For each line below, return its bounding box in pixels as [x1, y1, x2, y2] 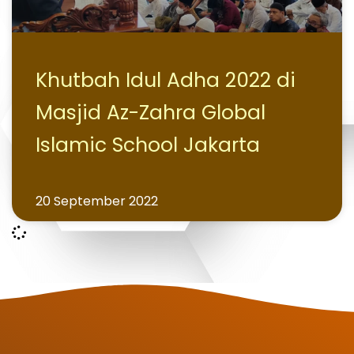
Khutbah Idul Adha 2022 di [36, 66, 296, 94]
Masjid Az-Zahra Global [36, 99, 265, 126]
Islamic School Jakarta [36, 131, 260, 159]
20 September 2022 [36, 192, 158, 210]
